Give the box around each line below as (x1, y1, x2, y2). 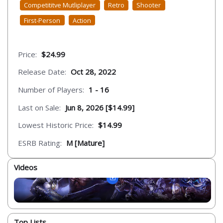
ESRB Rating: (18, 137, 62, 148)
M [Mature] (66, 137, 105, 148)
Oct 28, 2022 (71, 67, 116, 77)
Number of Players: (18, 85, 84, 95)
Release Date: (18, 67, 66, 77)
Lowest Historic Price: (18, 120, 94, 130)
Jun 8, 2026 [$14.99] (65, 102, 134, 112)
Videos (14, 162, 37, 172)
